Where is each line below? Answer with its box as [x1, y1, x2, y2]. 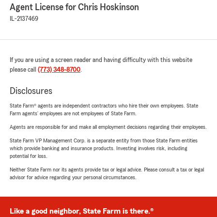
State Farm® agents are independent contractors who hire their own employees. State [10, 102, 198, 108]
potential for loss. [10, 153, 47, 159]
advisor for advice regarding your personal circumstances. [10, 174, 137, 180]
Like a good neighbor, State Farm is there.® [10, 207, 154, 215]
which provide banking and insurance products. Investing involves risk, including [10, 145, 187, 151]
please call [10, 66, 38, 73]
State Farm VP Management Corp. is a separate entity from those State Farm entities [10, 137, 198, 143]
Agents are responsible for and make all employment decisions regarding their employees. [10, 124, 207, 130]
